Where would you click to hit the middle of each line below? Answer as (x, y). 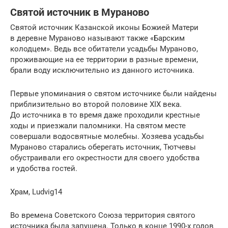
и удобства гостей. (44, 169)
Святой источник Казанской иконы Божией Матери (104, 28)
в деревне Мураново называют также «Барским (97, 38)
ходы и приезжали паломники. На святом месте (98, 126)
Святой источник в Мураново (80, 12)
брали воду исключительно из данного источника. (102, 70)
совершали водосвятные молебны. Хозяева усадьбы (107, 137)
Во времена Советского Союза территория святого (103, 216)
